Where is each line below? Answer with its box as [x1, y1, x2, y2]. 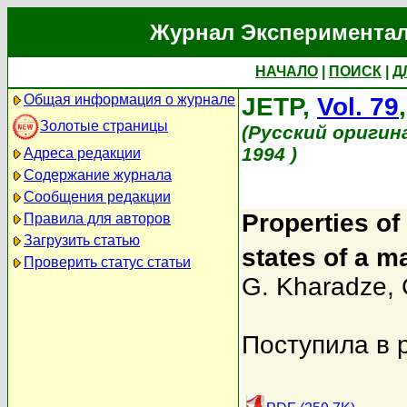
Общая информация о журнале [24, 92, 235, 107]
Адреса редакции [24, 145, 141, 161]
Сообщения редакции [24, 189, 171, 204]
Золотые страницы [40, 117, 168, 134]
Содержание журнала [24, 167, 172, 183]
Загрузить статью [24, 233, 140, 248]
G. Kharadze [242, 273, 387, 302]
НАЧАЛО [255, 64, 318, 79]
